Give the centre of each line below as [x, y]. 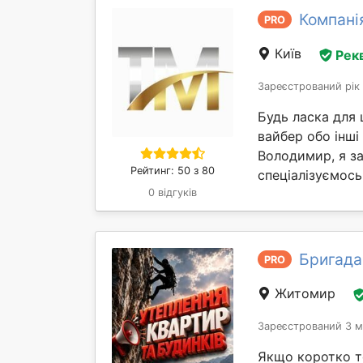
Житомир [305, 294]
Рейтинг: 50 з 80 [173, 171]
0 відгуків [173, 193]
